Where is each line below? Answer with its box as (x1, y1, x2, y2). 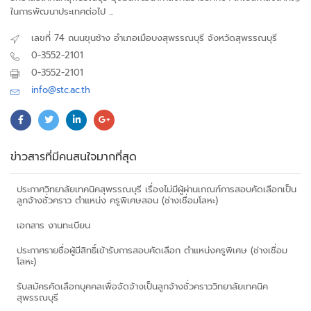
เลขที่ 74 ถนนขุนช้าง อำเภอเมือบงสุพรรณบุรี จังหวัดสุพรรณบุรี (31, 31, 277, 44)
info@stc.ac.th (31, 83, 90, 96)
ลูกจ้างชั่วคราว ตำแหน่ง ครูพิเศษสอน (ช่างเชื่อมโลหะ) (17, 194, 218, 207)
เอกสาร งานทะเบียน (17, 219, 90, 232)
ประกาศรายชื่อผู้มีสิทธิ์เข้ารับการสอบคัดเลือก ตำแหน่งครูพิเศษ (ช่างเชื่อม (17, 244, 287, 257)
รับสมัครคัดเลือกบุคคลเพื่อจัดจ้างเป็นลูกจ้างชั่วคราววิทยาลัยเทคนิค (17, 280, 268, 293)
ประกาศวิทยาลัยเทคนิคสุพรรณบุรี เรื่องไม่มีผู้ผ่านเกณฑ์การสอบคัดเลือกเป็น (17, 183, 296, 196)
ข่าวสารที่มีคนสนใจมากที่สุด (10, 149, 137, 165)
